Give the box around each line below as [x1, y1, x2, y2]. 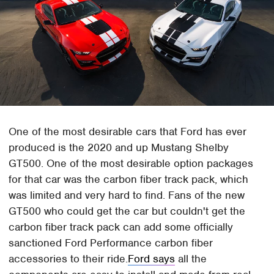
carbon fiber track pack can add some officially [9, 220, 234, 234]
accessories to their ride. [9, 252, 128, 266]
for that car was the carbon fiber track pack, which [9, 172, 249, 187]
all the [175, 252, 207, 266]
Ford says [128, 252, 176, 266]
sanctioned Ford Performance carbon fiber [9, 236, 213, 250]
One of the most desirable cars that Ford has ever [9, 125, 247, 139]
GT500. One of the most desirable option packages [9, 157, 254, 171]
